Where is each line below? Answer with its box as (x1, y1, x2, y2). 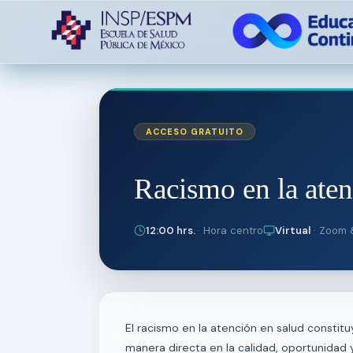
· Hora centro (198, 224, 263, 237)
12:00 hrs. (146, 224, 198, 237)
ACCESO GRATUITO (146, 126, 243, 137)
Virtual (275, 224, 310, 237)
